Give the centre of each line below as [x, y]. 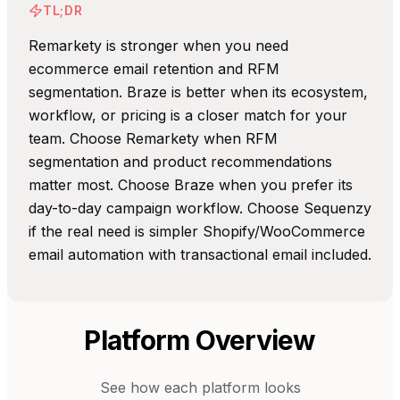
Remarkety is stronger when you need [158, 46]
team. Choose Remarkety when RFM [153, 138]
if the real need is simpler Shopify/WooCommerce [197, 231]
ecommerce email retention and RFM [154, 69]
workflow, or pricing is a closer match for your [188, 115]
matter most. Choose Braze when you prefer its [191, 185]
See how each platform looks [200, 387]
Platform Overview [200, 340]
